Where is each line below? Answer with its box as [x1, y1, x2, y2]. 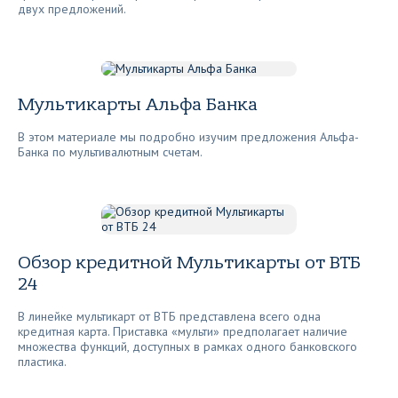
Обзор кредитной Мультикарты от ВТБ [18, 252, 361, 273]
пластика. [18, 354, 67, 370]
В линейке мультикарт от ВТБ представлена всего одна [18, 308, 321, 324]
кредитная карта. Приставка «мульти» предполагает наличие [18, 323, 347, 339]
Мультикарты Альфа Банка [18, 94, 258, 115]
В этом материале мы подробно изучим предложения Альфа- [18, 129, 359, 145]
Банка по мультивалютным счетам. [18, 144, 203, 160]
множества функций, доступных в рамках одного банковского [18, 338, 357, 354]
